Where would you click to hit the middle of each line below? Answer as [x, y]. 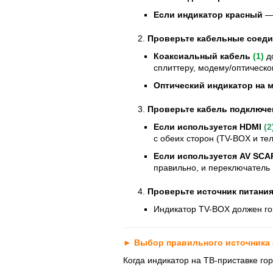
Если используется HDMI [207, 127]
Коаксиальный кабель [202, 56]
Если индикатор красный [209, 15]
